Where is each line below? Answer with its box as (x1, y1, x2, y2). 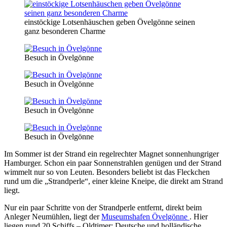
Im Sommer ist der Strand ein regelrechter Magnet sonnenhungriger (4, 149, 219, 159)
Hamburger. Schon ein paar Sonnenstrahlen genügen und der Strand (4, 159, 221, 168)
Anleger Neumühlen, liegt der (4, 212, 101, 221)
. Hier (190, 212, 208, 221)
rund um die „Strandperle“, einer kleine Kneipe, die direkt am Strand (4, 177, 223, 186)
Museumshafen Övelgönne (101, 212, 190, 221)
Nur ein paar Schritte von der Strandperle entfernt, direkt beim (4, 203, 202, 212)
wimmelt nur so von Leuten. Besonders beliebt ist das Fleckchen (4, 168, 210, 177)
